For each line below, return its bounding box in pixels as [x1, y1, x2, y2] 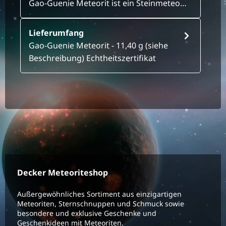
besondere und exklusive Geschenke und [17, 208, 156, 218]
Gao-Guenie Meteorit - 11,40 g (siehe [29, 40, 168, 51]
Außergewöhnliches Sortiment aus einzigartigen [17, 189, 182, 199]
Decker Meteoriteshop [17, 167, 108, 178]
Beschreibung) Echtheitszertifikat [29, 52, 156, 64]
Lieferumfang [29, 27, 84, 39]
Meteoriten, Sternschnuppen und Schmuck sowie [17, 199, 184, 208]
